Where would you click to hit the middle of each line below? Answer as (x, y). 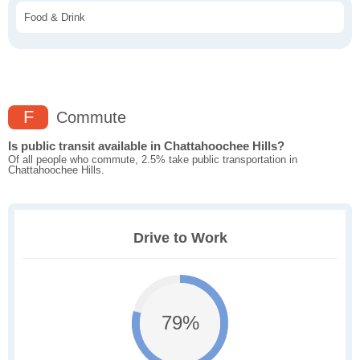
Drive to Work (180, 238)
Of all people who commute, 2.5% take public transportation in (153, 160)
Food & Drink (55, 18)
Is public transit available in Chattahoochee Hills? (146, 146)
